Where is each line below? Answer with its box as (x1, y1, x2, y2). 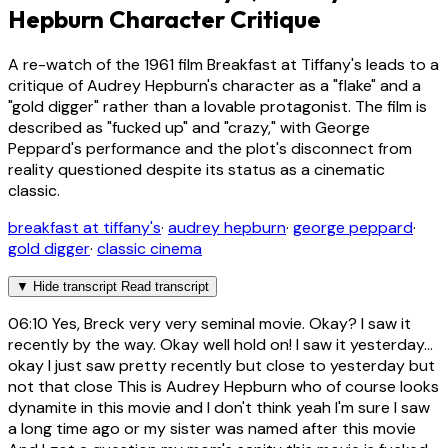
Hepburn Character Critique (8, 4, 321, 35)
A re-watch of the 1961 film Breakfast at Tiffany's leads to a (8, 54, 439, 76)
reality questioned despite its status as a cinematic (8, 159, 385, 181)
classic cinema (97, 238, 202, 260)
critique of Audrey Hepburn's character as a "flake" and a (8, 75, 421, 97)
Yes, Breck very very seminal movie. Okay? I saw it (48, 313, 411, 335)
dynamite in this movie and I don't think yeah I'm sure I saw (8, 397, 430, 419)
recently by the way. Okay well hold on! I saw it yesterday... (8, 334, 433, 356)
